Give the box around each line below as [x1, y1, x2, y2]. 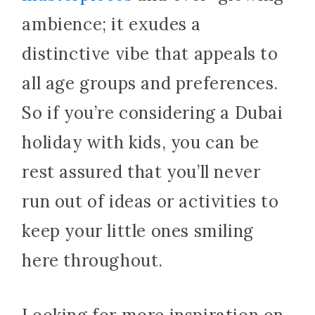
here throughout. [22, 250, 168, 272]
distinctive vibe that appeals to [22, 43, 278, 65]
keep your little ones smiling [22, 220, 254, 243]
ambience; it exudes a [22, 13, 201, 36]
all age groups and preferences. [22, 72, 278, 95]
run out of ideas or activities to [22, 191, 279, 213]
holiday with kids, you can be [22, 131, 259, 154]
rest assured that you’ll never [22, 161, 261, 184]
